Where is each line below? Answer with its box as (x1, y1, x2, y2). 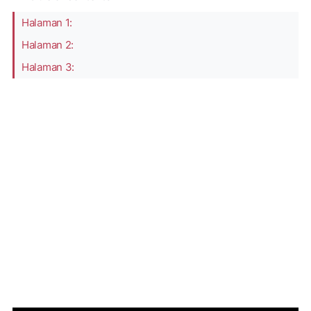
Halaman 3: (22, 60, 74, 74)
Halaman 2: (22, 38, 74, 51)
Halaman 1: (22, 16, 72, 29)
